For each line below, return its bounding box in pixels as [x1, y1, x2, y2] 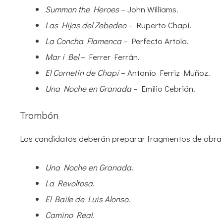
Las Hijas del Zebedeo [45, 19, 126, 31]
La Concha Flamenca [45, 35, 121, 47]
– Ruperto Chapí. [126, 19, 192, 31]
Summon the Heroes [45, 3, 119, 15]
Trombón [20, 109, 58, 122]
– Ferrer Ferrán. [79, 51, 140, 62]
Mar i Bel [45, 51, 79, 62]
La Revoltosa [45, 177, 93, 189]
